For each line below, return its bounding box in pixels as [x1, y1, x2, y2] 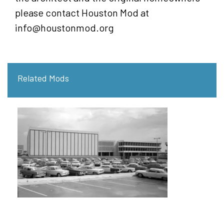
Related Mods [17, 72, 69, 83]
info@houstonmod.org [15, 21, 114, 33]
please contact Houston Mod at [15, 6, 149, 18]
